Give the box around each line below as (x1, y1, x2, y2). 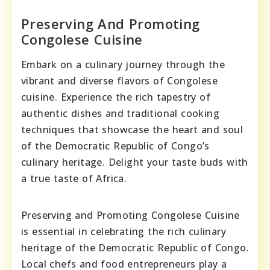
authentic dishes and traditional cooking (21, 106, 219, 120)
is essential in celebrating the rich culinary (21, 224, 226, 238)
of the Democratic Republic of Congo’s (21, 139, 210, 152)
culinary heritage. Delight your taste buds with (21, 155, 248, 169)
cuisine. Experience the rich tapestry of (21, 90, 210, 104)
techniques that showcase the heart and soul (21, 122, 243, 136)
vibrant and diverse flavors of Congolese (21, 74, 218, 87)
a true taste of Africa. (21, 171, 127, 185)
